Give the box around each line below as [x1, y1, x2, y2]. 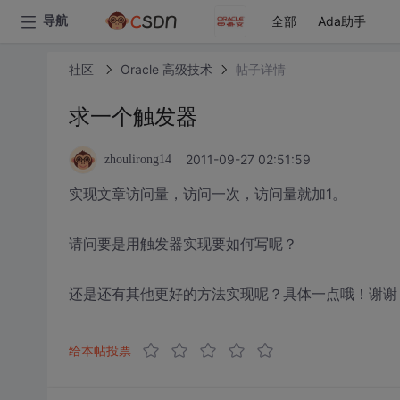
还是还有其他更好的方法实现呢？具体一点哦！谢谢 [68, 285, 397, 303]
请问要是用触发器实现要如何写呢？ [68, 235, 297, 253]
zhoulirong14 [104, 153, 171, 166]
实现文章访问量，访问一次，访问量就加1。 [68, 185, 346, 203]
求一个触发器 [68, 104, 197, 129]
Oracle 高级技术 [120, 61, 212, 77]
